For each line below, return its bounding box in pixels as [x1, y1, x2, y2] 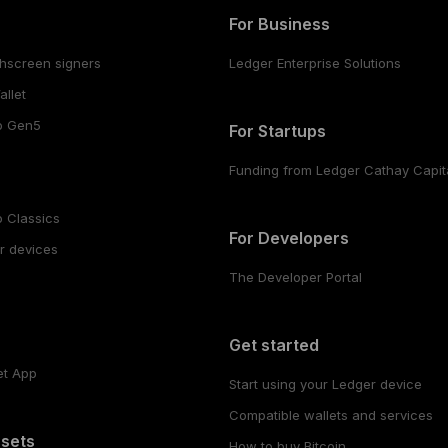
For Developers [228, 227, 349, 248]
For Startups [228, 120, 326, 141]
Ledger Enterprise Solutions [228, 54, 401, 71]
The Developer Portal [228, 268, 362, 285]
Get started [228, 334, 319, 355]
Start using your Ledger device [228, 375, 422, 392]
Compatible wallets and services [228, 406, 433, 423]
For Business [228, 13, 330, 34]
